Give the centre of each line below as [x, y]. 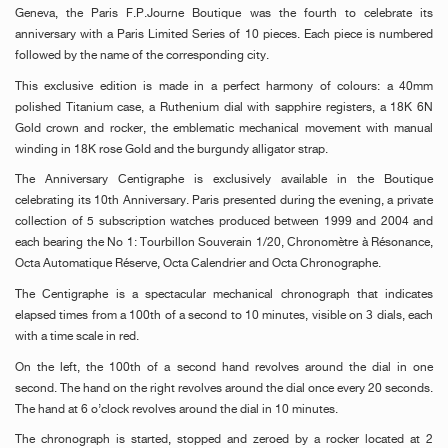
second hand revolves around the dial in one [305, 367]
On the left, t [53, 367]
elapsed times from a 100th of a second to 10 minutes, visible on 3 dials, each [224, 316]
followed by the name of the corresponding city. [142, 56]
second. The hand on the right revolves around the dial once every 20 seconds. [224, 388]
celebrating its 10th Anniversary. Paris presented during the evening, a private [224, 201]
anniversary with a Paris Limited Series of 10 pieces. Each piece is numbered [224, 35]
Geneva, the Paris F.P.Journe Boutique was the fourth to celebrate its [224, 14]
